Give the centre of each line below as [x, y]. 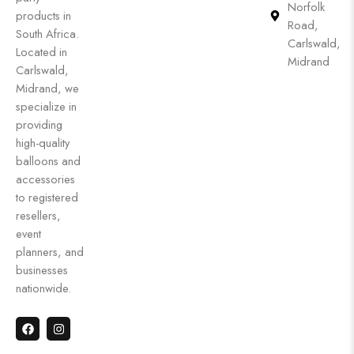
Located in [41, 52]
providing [39, 124]
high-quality [43, 143]
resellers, [38, 215]
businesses [42, 270]
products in [43, 15]
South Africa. [47, 34]
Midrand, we [47, 88]
